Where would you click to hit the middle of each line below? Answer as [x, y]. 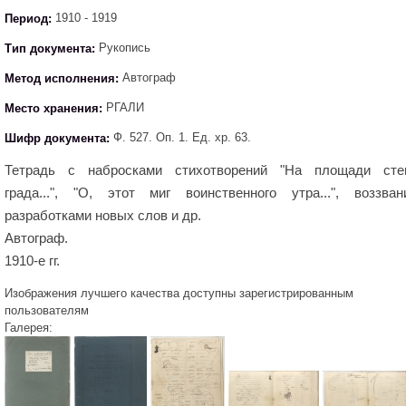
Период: [30, 18]
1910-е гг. [32, 261]
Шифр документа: [59, 137]
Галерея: [29, 328]
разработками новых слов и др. [105, 215]
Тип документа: [52, 48]
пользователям [47, 310]
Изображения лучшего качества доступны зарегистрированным [179, 293]
